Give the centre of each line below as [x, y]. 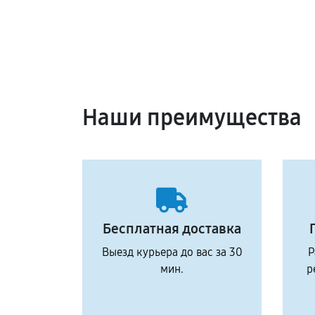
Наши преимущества [192, 118]
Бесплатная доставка [172, 229]
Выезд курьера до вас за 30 [172, 252]
